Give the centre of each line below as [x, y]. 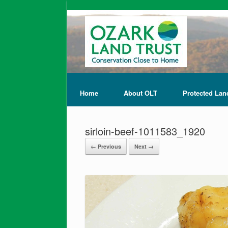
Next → [144, 147]
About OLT [140, 93]
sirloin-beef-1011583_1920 [145, 131]
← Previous [106, 147]
